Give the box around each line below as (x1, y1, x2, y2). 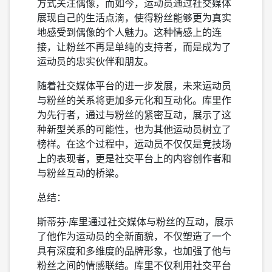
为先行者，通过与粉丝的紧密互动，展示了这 (37, 109, 231, 121)
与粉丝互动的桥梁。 (37, 167, 124, 179)
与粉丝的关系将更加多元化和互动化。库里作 (37, 94, 231, 106)
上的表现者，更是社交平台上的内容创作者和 (37, 152, 231, 165)
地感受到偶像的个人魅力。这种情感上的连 (37, 26, 222, 38)
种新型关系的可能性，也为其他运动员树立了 (37, 123, 231, 135)
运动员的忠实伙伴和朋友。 (37, 55, 154, 67)
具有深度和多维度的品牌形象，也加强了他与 (37, 245, 231, 257)
